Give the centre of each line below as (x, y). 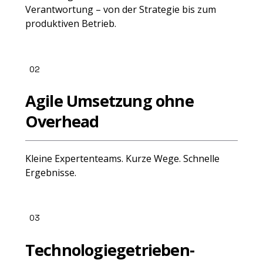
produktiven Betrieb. (70, 24)
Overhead (62, 122)
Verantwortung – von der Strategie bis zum (120, 10)
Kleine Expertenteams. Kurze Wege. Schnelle (122, 158)
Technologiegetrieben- (109, 249)
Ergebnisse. (50, 172)
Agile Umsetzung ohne (109, 101)
